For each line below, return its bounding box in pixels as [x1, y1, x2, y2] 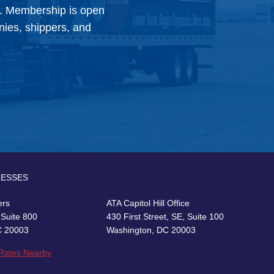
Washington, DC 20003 [106, 225, 196, 235]
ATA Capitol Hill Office [106, 198, 190, 209]
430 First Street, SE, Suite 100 [106, 212, 224, 222]
